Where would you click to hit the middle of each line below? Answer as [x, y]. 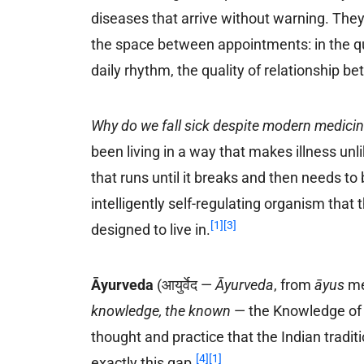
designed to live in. [151, 229]
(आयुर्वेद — [185, 284]
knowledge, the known [161, 310]
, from [295, 284]
